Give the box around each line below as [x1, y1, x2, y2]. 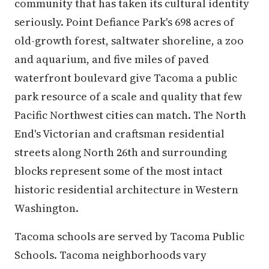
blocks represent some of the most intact [14, 163, 223, 178]
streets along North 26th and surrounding [14, 145, 227, 160]
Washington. [14, 201, 79, 216]
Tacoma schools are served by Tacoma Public [14, 229, 244, 244]
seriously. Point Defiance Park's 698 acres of [14, 14, 234, 29]
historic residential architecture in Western [14, 182, 238, 197]
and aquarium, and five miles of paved [14, 52, 209, 67]
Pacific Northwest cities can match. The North [14, 107, 246, 122]
